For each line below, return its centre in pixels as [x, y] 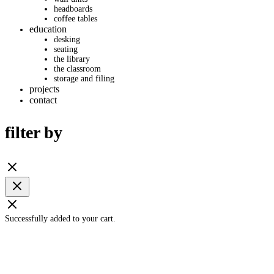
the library [72, 59]
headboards [73, 9]
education [48, 29]
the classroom [77, 69]
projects [44, 89]
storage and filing [84, 79]
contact [43, 100]
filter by [34, 133]
